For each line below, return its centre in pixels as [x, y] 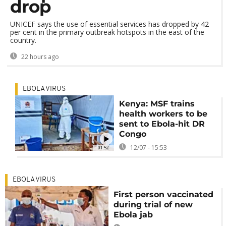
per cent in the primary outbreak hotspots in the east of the [107, 32]
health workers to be [163, 114]
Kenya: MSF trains [157, 104]
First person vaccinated [164, 194]
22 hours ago [39, 57]
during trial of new [153, 205]
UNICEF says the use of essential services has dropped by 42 [109, 24]
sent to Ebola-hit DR [162, 124]
